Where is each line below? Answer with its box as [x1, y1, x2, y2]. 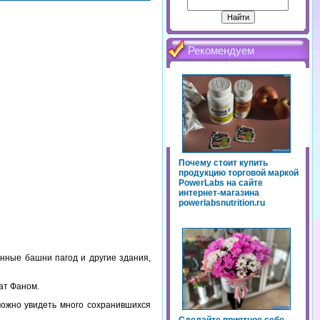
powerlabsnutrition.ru [179, 198, 265, 209]
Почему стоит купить [179, 158, 268, 169]
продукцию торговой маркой [179, 168, 299, 179]
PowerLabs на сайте [179, 178, 263, 189]
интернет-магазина [179, 188, 259, 199]
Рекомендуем [188, 45, 254, 57]
